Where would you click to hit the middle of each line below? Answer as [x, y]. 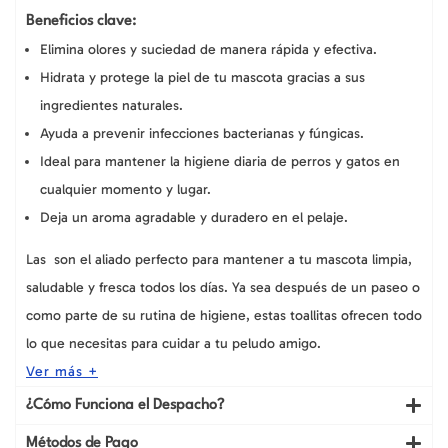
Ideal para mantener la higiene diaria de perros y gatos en [220, 162]
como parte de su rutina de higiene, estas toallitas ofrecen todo [224, 316]
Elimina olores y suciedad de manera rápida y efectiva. [208, 50]
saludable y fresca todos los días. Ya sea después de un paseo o [223, 288]
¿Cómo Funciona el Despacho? [125, 406]
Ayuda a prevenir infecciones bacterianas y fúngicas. [202, 134]
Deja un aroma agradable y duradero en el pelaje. [194, 218]
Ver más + [62, 372]
